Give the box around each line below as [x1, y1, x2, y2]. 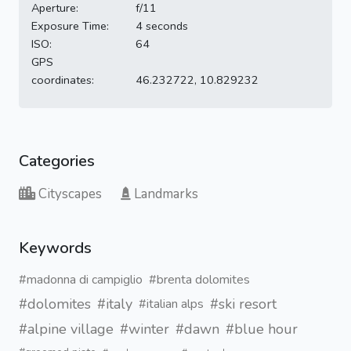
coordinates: [31, 72, 94, 89]
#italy [97, 295, 132, 314]
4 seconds [135, 18, 188, 34]
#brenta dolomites [149, 271, 250, 289]
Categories [19, 150, 95, 172]
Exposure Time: [31, 18, 109, 34]
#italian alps [139, 295, 204, 313]
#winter [120, 320, 169, 339]
